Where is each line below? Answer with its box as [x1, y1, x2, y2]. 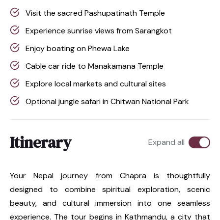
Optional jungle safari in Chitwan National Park [26, 96, 189, 107]
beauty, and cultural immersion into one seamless [10, 197, 210, 208]
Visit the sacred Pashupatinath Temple [26, 7, 165, 18]
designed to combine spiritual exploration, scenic [10, 184, 210, 194]
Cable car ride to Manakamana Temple [26, 60, 164, 71]
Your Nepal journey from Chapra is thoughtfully [10, 170, 210, 181]
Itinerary [10, 131, 71, 153]
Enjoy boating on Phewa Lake [26, 43, 130, 54]
